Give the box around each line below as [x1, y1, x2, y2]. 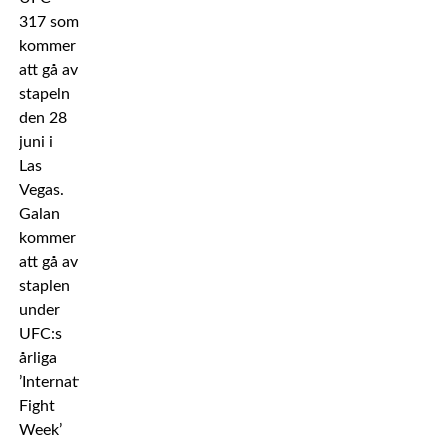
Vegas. [18, 182, 64, 198]
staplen [18, 278, 70, 294]
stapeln [18, 86, 70, 102]
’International [18, 374, 112, 390]
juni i [18, 134, 53, 150]
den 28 [18, 110, 67, 126]
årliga [18, 350, 57, 366]
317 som [18, 14, 79, 30]
